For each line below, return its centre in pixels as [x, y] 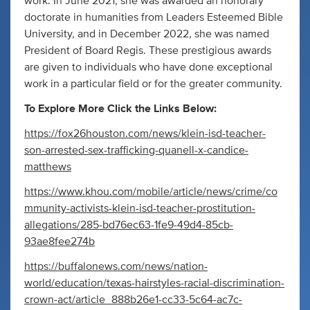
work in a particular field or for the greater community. [153, 83]
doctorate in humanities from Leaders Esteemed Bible [154, 17]
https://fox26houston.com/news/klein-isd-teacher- [145, 133]
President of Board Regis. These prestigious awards [148, 50]
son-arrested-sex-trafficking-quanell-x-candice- [136, 150]
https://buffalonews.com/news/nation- [116, 266]
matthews [48, 166]
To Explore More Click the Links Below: [120, 108]
